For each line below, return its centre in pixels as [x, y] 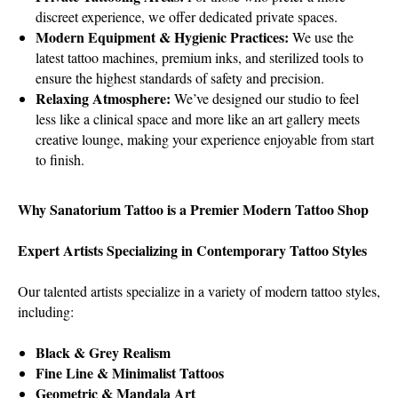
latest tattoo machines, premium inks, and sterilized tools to [199, 57]
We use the [323, 37]
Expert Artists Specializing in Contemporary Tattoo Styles [192, 250]
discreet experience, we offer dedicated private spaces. [187, 16]
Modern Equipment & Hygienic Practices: [164, 37]
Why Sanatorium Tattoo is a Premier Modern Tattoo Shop [193, 209]
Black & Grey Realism [103, 352]
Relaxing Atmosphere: [105, 98]
